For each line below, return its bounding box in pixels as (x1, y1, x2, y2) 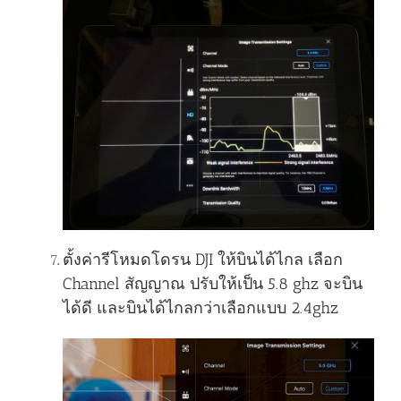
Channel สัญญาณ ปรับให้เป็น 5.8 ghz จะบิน (63, 274, 363, 294)
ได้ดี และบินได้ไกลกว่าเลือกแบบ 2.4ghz (63, 298, 338, 319)
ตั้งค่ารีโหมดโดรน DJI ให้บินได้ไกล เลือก (63, 250, 343, 270)
